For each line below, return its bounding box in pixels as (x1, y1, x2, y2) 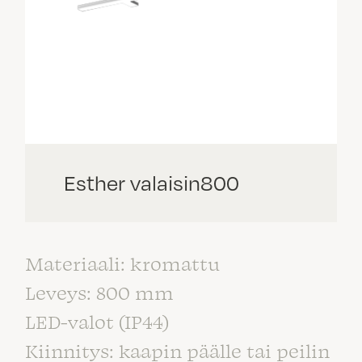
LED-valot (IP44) (25, 309, 169, 333)
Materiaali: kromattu (25, 250, 220, 275)
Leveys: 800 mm (25, 280, 174, 304)
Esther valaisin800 (64, 170, 239, 196)
